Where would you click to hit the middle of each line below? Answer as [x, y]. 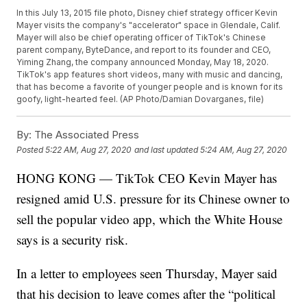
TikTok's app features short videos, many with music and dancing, [150, 75]
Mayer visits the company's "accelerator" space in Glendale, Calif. [149, 25]
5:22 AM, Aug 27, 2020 [89, 149]
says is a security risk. [73, 240]
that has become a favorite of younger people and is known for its [150, 87]
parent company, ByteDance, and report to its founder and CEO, [144, 50]
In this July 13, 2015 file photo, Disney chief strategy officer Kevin [147, 13]
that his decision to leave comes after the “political [146, 294]
